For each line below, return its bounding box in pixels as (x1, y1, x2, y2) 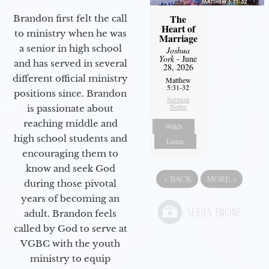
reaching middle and (23, 117, 118, 129)
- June (174, 52, 198, 64)
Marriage (159, 31, 198, 45)
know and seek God (25, 162, 115, 174)
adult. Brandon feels (24, 207, 116, 219)
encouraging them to (22, 147, 118, 159)
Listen (166, 136, 184, 146)
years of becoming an (21, 192, 119, 204)
